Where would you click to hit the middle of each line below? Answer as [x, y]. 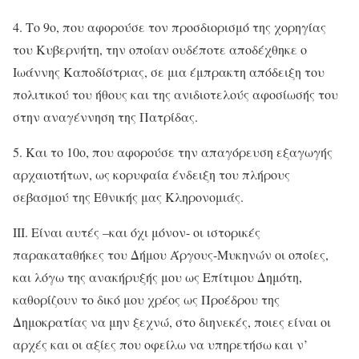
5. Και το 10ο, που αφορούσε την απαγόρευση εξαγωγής [173, 151]
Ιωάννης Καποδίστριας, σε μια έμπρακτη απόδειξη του [169, 71]
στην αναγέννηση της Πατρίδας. [105, 116]
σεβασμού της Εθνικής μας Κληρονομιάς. [128, 196]
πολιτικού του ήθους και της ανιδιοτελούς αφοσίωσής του [175, 94]
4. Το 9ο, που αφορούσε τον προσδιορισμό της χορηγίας [169, 26]
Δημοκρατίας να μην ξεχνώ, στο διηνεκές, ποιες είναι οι [172, 321]
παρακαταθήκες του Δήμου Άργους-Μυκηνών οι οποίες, [171, 254]
